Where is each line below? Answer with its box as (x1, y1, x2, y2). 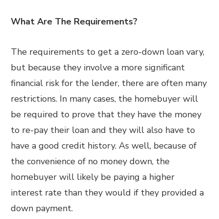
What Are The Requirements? (11, 16, 138, 27)
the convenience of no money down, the (11, 155, 170, 167)
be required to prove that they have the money (11, 109, 202, 120)
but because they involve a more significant (11, 62, 185, 73)
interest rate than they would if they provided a (11, 187, 204, 198)
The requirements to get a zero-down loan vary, (11, 46, 205, 58)
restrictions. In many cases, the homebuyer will (11, 93, 198, 105)
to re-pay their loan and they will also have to (11, 124, 196, 136)
